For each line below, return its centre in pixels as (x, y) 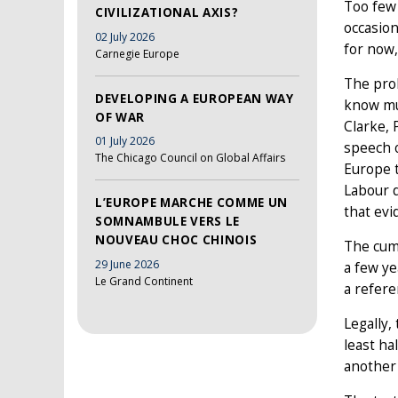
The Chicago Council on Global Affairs (190, 158)
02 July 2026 (125, 36)
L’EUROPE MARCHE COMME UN (191, 203)
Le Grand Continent (144, 281)
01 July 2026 (125, 141)
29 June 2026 (127, 264)
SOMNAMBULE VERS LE (167, 222)
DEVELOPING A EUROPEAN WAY (195, 98)
